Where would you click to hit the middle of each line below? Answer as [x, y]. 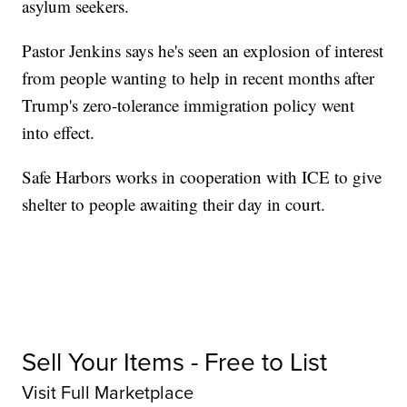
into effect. [61, 133]
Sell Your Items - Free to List [175, 362]
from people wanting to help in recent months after [199, 78]
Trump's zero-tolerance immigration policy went [189, 105]
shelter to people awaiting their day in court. [177, 204]
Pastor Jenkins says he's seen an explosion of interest [203, 51]
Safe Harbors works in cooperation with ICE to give [202, 177]
